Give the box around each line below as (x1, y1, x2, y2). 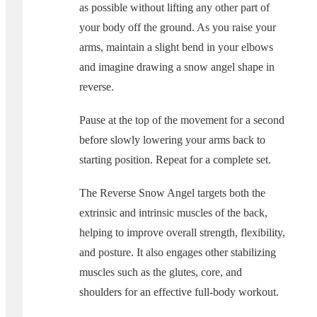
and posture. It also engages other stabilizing (79, 246, 276, 259)
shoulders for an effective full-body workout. (79, 286, 279, 299)
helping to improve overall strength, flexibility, (79, 226, 285, 239)
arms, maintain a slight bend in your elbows (79, 40, 273, 53)
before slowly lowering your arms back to (79, 134, 265, 146)
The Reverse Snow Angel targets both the (79, 187, 265, 200)
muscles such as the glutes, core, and (79, 266, 242, 279)
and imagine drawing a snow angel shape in (79, 60, 275, 73)
